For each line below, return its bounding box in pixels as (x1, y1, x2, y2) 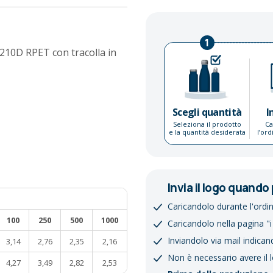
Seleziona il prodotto (172, 119, 241, 129)
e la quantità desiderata (168, 127, 246, 137)
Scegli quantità (172, 105, 242, 119)
